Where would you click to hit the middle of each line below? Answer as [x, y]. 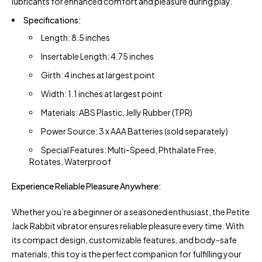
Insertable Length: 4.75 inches [97, 56]
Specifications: [52, 20]
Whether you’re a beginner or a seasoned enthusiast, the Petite [131, 212]
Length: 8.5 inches [75, 37]
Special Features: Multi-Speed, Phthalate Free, [129, 150]
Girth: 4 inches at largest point [98, 75]
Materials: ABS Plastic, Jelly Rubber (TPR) [117, 112]
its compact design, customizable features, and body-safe [124, 240]
